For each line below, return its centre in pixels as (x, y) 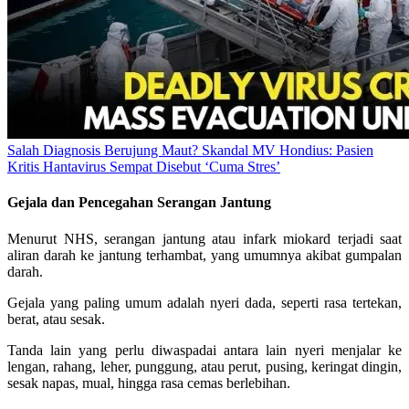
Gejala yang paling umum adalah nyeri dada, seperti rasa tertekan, (204, 302)
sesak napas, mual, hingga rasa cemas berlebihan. (149, 383)
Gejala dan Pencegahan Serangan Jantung (139, 203)
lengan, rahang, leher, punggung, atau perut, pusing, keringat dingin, (204, 366)
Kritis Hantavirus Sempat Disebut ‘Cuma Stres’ (144, 167)
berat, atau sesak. (56, 319)
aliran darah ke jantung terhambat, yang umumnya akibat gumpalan (204, 255)
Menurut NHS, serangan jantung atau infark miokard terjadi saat (204, 238)
